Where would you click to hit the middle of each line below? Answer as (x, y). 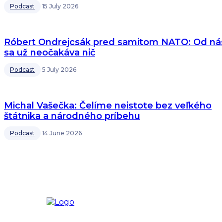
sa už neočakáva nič (50, 53)
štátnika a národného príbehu (72, 116)
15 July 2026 (60, 6)
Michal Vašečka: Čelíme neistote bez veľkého (108, 106)
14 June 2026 (62, 133)
